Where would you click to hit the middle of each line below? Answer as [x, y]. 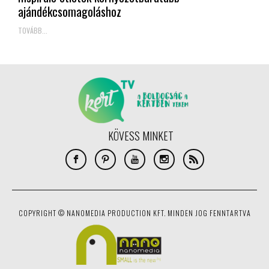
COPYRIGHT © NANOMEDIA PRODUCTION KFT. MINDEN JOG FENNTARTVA [134, 213]
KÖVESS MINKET [141, 135]
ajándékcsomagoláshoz [70, 11]
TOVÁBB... [33, 30]
